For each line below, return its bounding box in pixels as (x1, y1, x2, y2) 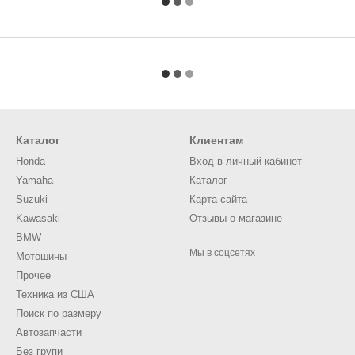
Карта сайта (189, 193, 247, 205)
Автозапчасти (16, 326, 82, 338)
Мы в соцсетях (189, 247, 255, 258)
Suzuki (16, 193, 48, 205)
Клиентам (189, 134, 243, 147)
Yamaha (16, 174, 53, 186)
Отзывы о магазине (189, 212, 282, 224)
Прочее (16, 269, 51, 281)
